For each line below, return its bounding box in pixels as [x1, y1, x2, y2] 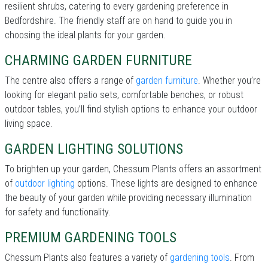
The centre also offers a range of [5, 75, 136, 87]
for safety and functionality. [5, 206, 111, 218]
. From [230, 252, 254, 264]
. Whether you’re [198, 75, 261, 87]
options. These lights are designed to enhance [75, 178, 257, 190]
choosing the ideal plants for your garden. [5, 29, 166, 41]
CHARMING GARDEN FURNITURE [5, 52, 192, 69]
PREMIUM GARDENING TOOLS [5, 229, 176, 246]
